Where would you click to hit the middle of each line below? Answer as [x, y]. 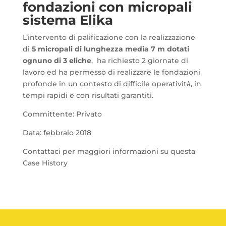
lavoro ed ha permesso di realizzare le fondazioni [111, 72]
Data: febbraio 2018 [57, 132]
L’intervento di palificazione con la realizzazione [109, 37]
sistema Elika [68, 20]
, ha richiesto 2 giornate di [139, 60]
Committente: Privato [62, 114]
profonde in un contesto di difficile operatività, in [112, 83]
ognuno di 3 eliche [57, 60]
